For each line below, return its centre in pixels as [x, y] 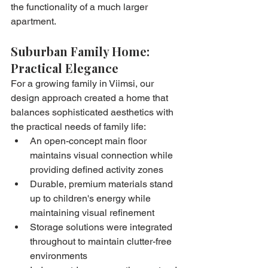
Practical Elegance [65, 68]
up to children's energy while [92, 198]
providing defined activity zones [97, 169]
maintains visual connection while [103, 155]
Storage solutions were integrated [102, 227]
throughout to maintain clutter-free [102, 241]
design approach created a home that [91, 98]
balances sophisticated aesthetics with [93, 112]
